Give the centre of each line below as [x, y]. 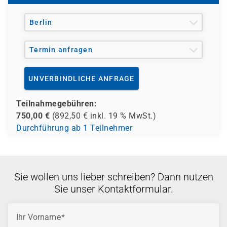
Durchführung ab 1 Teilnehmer [74, 128]
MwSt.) [141, 116]
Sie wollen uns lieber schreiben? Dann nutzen [113, 177]
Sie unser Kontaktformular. [113, 189]
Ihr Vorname [39, 217]
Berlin [41, 22]
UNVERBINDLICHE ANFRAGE [82, 78]
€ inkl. [94, 116]
